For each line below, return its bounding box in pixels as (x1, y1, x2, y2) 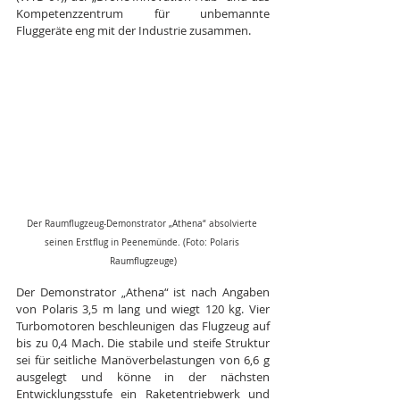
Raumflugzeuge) (109, 254, 177, 267)
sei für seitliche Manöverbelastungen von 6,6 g (16, 351, 270, 368)
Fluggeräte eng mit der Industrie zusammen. (16, 22, 251, 38)
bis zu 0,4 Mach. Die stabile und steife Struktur (16, 334, 270, 351)
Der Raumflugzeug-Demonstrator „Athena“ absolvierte (26, 217, 260, 229)
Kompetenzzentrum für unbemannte (16, 5, 270, 21)
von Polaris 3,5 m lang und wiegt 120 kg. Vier (16, 300, 270, 317)
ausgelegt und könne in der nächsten (16, 368, 270, 385)
